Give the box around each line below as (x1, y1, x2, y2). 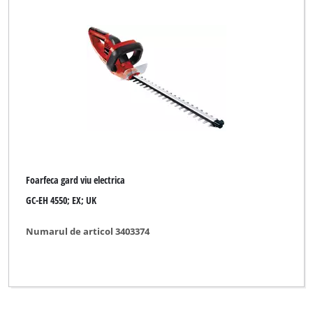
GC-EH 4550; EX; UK (26, 193, 97, 207)
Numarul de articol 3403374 (26, 225, 150, 238)
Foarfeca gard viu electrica (26, 173, 126, 187)
